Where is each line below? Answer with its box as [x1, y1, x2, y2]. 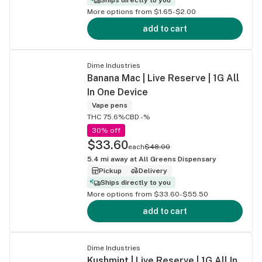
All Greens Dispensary [139, 154, 216, 163]
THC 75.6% [87, 112, 125, 121]
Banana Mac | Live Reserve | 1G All [87, 72, 239, 84]
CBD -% [125, 112, 150, 121]
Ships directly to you [101, 178, 171, 187]
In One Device [87, 86, 148, 98]
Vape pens [92, 101, 127, 109]
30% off [92, 126, 120, 135]
